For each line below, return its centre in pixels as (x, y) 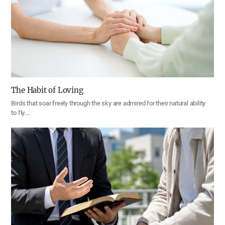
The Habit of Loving (47, 90)
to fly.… (21, 113)
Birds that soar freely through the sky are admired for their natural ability (108, 103)
